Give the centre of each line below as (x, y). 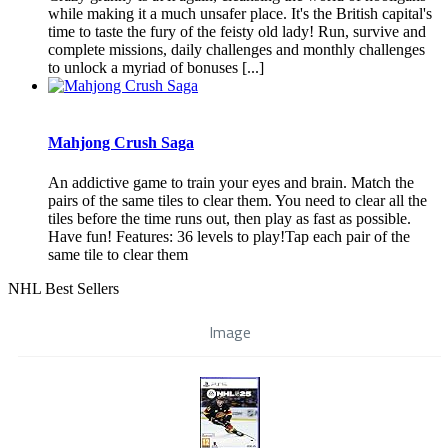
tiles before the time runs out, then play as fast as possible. (229, 218)
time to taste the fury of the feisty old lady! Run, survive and (237, 32)
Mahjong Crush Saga (121, 143)
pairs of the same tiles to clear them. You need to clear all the (237, 200)
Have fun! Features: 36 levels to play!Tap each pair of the (229, 236)
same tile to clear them (118, 254)
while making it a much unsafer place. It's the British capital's (240, 14)
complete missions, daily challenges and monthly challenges (236, 50)
